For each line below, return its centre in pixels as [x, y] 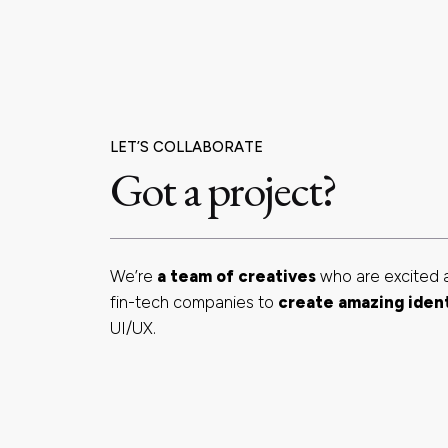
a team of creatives [237, 275]
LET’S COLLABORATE [187, 146]
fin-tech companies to [194, 301]
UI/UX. [133, 327]
